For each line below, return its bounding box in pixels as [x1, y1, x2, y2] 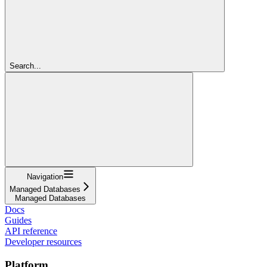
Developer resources [5, 236, 82, 247]
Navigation [27, 172, 63, 181]
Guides [5, 215, 32, 225]
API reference [5, 225, 57, 236]
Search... [10, 61, 41, 70]
